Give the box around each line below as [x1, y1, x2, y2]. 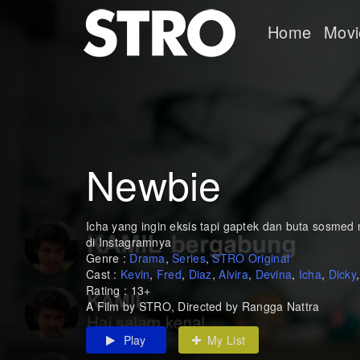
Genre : [86, 250, 130, 267]
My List [207, 332, 246, 349]
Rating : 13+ [86, 282, 151, 299]
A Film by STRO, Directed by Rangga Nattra [86, 298, 320, 315]
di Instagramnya [86, 234, 172, 251]
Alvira [219, 266, 248, 283]
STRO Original [212, 250, 290, 267]
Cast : [86, 266, 121, 283]
